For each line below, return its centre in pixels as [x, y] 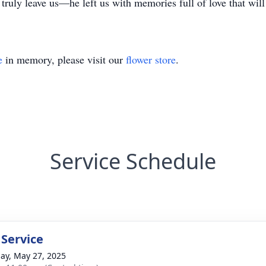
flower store [151, 59]
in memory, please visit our [64, 59]
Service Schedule [133, 161]
